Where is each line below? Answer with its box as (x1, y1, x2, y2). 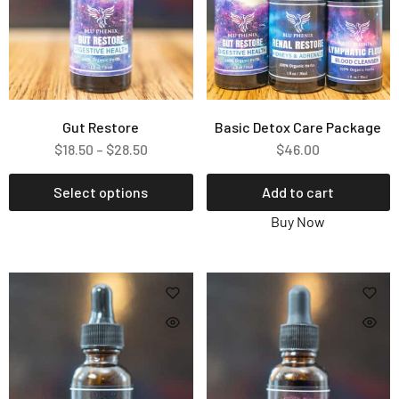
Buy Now (271, 212, 326, 230)
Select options (53, 183, 149, 200)
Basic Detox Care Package (215, 118, 382, 135)
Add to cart (262, 183, 335, 200)
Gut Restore (62, 118, 140, 135)
